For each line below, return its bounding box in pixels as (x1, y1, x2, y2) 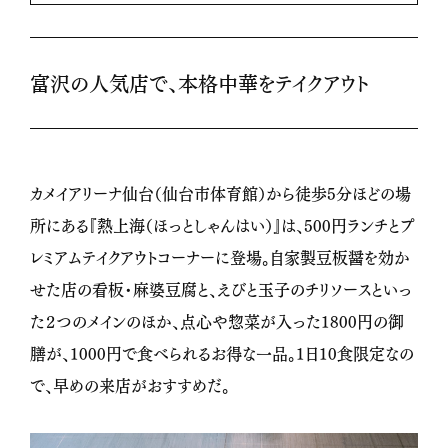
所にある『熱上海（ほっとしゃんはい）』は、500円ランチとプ (30, 212, 415, 238)
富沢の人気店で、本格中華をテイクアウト (30, 67, 369, 99)
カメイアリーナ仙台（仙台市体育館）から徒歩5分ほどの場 (30, 180, 411, 206)
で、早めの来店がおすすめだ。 (30, 372, 230, 398)
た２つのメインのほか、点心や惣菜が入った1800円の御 (30, 308, 404, 334)
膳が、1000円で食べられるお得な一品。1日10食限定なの (30, 340, 414, 366)
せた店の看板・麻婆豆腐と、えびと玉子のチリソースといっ (30, 276, 412, 302)
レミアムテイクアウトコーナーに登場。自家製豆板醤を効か (30, 244, 410, 270)
